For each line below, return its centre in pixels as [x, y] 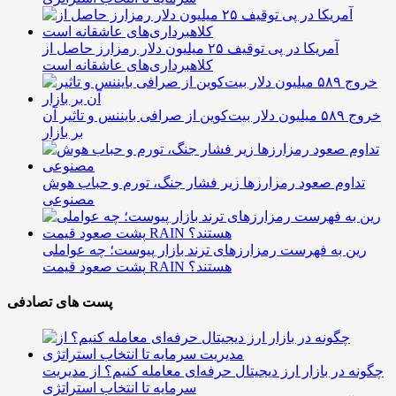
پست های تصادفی [60, 302]
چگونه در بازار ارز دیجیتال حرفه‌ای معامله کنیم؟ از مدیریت [213, 371]
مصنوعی [69, 199]
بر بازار [63, 132]
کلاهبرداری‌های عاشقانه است [128, 65]
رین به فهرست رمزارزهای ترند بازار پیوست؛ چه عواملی [205, 249]
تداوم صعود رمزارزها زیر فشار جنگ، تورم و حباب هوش [204, 182]
